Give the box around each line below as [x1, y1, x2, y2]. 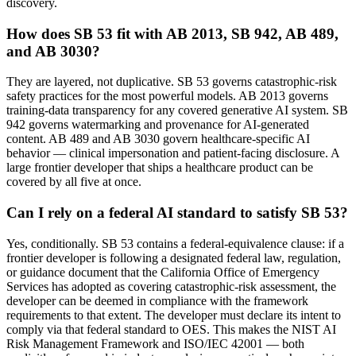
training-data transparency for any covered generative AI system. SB [6, 103, 348, 118]
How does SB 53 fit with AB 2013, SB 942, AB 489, [6, 25, 339, 42]
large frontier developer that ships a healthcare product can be [6, 161, 313, 175]
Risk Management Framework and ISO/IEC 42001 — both [6, 336, 304, 350]
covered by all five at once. [6, 175, 141, 189]
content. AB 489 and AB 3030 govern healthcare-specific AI [6, 132, 310, 146]
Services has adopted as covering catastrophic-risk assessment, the [6, 279, 336, 293]
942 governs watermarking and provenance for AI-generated [6, 118, 309, 132]
